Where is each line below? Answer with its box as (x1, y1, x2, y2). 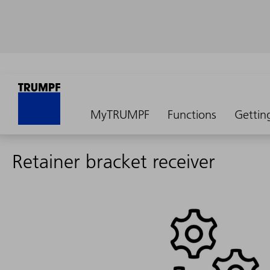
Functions (168, 107, 216, 122)
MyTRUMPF (90, 107, 149, 122)
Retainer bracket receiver (12, 150, 215, 173)
